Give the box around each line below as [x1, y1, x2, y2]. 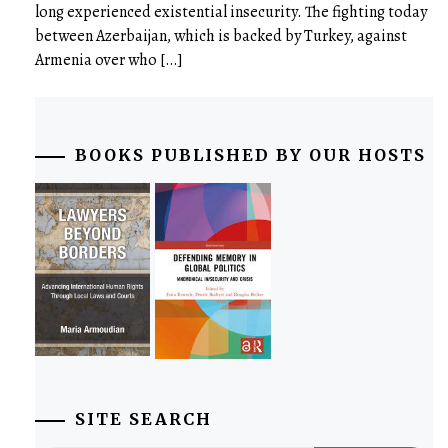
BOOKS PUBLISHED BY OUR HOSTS [75, 145, 426, 165]
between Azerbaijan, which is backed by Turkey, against [35, 25, 407, 47]
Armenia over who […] [35, 49, 183, 71]
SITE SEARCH [75, 409, 212, 430]
